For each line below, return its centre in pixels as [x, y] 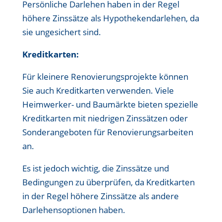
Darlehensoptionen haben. [74, 210]
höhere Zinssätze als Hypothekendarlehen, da [111, 18]
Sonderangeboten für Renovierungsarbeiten [108, 132]
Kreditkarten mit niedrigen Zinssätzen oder [105, 118]
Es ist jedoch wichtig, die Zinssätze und [95, 168]
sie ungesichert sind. [61, 32]
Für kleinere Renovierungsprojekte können [105, 77]
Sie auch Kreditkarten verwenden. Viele [98, 90]
